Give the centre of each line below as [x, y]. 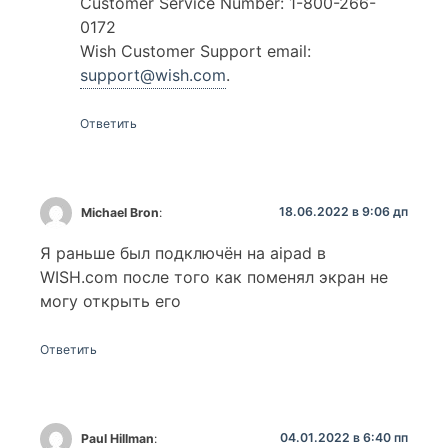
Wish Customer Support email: [195, 50]
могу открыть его [110, 300]
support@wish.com [153, 74]
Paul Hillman [118, 438]
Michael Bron [120, 212]
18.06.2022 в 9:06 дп [343, 211]
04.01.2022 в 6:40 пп [344, 438]
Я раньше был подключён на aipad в [183, 252]
